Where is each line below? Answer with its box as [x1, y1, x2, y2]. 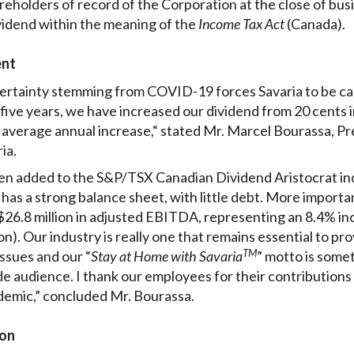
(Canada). [286, 15, 345, 33]
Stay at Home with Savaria [90, 247, 243, 265]
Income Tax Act [198, 15, 287, 33]
